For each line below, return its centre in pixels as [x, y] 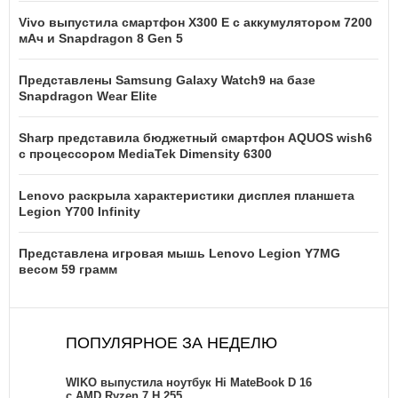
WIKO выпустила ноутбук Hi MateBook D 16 [189, 382]
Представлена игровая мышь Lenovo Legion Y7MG [179, 253]
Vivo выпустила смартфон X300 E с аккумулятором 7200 [195, 22]
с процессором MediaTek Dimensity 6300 [145, 153]
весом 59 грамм [68, 269]
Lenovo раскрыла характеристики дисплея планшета [187, 195]
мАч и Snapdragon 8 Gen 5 [101, 38]
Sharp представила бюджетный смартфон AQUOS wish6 [195, 137]
